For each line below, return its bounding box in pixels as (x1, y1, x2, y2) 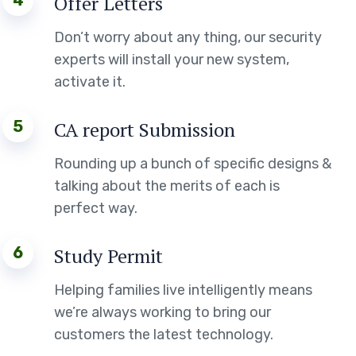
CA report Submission (54, 117, 236, 142)
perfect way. (54, 199, 138, 217)
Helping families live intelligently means (54, 281, 313, 299)
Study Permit (54, 243, 164, 269)
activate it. (54, 73, 126, 91)
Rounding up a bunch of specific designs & (54, 155, 332, 172)
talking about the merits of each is (54, 177, 281, 195)
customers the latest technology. (54, 326, 274, 343)
